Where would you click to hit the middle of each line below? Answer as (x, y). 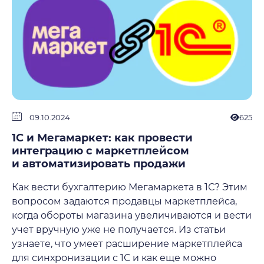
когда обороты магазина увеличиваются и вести (132, 215)
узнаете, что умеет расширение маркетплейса (127, 244)
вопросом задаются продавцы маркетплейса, (124, 201)
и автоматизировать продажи (99, 164)
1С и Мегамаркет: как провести (102, 138)
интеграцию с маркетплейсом (100, 151)
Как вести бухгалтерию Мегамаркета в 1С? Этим (130, 187)
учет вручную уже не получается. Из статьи (119, 230)
